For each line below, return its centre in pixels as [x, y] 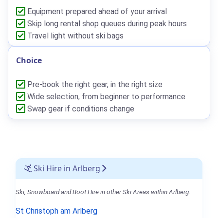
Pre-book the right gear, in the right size [94, 85]
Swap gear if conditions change [80, 109]
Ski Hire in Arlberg [66, 169]
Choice [29, 61]
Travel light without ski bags [74, 36]
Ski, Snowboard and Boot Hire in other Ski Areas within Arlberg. [103, 192]
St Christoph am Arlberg [56, 211]
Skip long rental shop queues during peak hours [106, 24]
